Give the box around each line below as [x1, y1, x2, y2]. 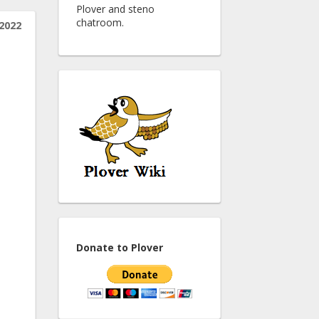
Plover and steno [76, 2, 155, 16]
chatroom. [76, 16, 124, 29]
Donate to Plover [76, 241, 163, 255]
